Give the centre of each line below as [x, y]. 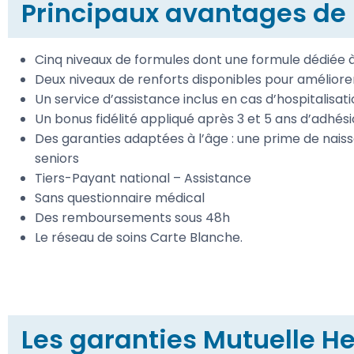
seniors [57, 158]
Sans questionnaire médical [120, 198]
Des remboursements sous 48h [132, 217]
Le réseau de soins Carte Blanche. [139, 237]
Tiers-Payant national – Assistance [143, 178]
